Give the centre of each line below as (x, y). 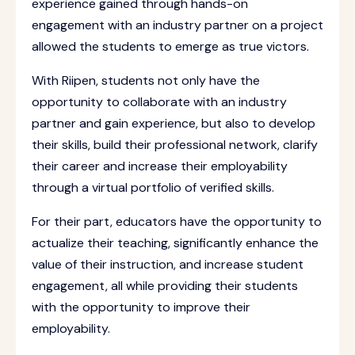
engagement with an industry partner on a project (177, 25)
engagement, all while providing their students (165, 286)
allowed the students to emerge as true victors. (170, 46)
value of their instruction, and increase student (168, 264)
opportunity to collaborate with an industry (159, 102)
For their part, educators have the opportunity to (177, 221)
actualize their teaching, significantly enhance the (175, 243)
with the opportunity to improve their (141, 307)
